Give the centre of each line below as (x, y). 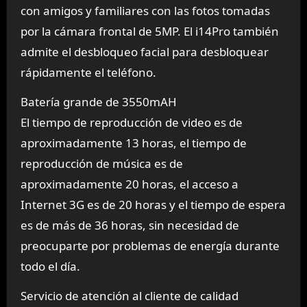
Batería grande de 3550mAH (98, 102)
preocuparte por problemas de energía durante (150, 246)
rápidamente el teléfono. (88, 73)
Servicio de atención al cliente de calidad (129, 296)
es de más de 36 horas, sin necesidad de (130, 225)
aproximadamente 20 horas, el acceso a (129, 184)
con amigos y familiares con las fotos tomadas (145, 11)
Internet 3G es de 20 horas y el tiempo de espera (153, 205)
